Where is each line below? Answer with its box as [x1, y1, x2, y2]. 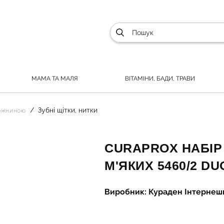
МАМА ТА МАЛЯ [31, 74, 78, 82]
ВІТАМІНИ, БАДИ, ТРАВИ [125, 74, 195, 82]
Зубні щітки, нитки [37, 106, 97, 114]
